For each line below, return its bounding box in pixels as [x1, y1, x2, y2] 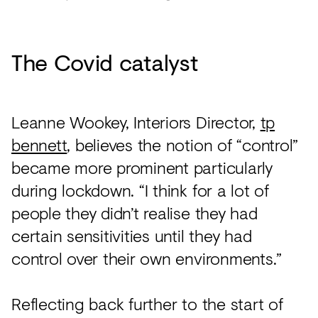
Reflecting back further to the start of [11, 290, 283, 316]
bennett [11, 131, 67, 157]
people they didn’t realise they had [11, 199, 258, 225]
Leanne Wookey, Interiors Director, [11, 109, 261, 134]
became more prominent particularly [11, 154, 273, 180]
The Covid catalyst [11, 45, 198, 79]
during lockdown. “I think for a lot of [11, 177, 269, 202]
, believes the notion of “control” [67, 131, 299, 157]
